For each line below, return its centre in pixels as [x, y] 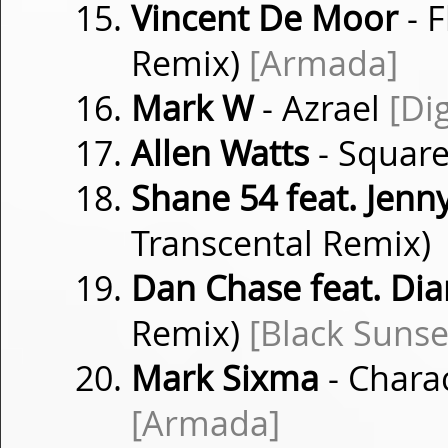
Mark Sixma [225, 378]
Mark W [192, 108]
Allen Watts [220, 153]
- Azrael [321, 108]
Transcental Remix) [281, 243]
